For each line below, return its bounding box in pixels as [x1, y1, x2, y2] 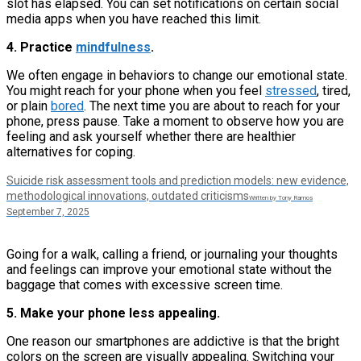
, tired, [317, 82, 351, 98]
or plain [6, 98, 51, 114]
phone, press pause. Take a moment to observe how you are [6, 113, 344, 129]
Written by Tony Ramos [249, 193, 313, 201]
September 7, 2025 [6, 205, 89, 218]
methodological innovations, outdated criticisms [6, 189, 249, 202]
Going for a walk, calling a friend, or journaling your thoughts [6, 246, 338, 262]
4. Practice [6, 39, 76, 55]
